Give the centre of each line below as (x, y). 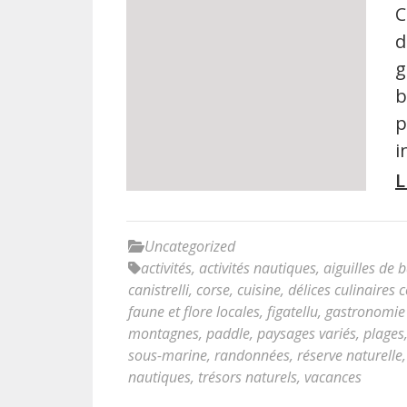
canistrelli (159, 290)
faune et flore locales (194, 312)
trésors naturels (248, 377)
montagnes (164, 333)
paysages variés (307, 333)
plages (384, 333)
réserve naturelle (350, 355)
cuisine (259, 290)
